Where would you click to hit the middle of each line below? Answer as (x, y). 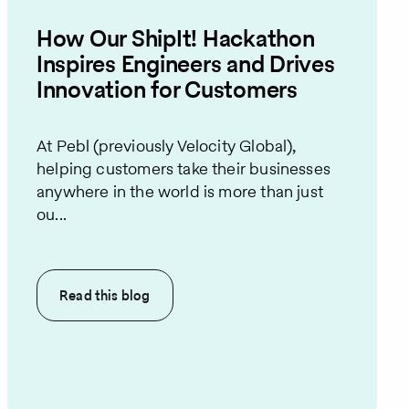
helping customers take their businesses (184, 168)
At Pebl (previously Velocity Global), (167, 145)
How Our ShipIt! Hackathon (176, 39)
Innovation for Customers (167, 90)
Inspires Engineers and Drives (186, 64)
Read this (90, 295)
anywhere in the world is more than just (180, 191)
